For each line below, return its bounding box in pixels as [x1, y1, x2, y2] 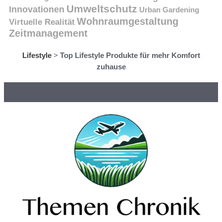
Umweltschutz [66, 2, 137, 14]
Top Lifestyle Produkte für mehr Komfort [59, 51, 200, 59]
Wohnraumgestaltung [77, 15, 178, 27]
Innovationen [9, 4, 64, 14]
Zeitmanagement [9, 27, 88, 39]
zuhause [96, 62, 126, 71]
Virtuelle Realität [9, 17, 75, 27]
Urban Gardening [139, 5, 199, 14]
